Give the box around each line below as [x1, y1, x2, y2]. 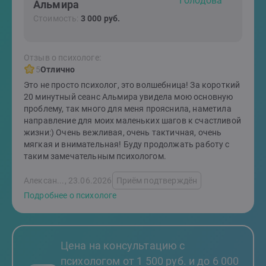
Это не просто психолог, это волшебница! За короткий [24, 80, 240, 90]
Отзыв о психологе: [24, 53, 101, 62]
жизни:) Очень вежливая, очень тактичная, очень [24, 128, 222, 137]
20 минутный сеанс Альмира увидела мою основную [24, 92, 233, 102]
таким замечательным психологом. [24, 151, 166, 161]
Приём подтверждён [116, 176, 198, 185]
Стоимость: [33, 13, 81, 23]
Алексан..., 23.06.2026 [24, 176, 112, 185]
